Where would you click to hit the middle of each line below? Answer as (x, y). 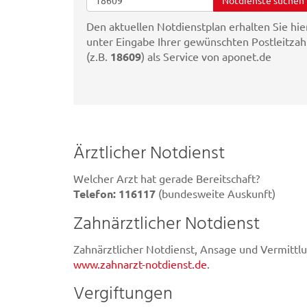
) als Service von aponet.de (207, 56)
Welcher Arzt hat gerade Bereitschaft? (167, 178)
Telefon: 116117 (114, 193)
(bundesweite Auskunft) (216, 193)
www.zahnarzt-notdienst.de (140, 263)
